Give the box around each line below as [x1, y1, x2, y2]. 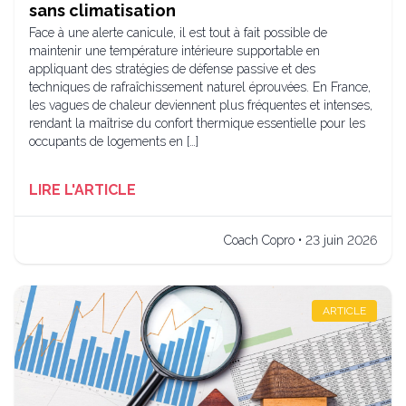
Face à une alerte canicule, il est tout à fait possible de [29, 25, 327, 40]
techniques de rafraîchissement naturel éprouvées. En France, [29, 80, 371, 94]
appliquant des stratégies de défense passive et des [29, 62, 315, 76]
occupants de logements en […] [29, 134, 198, 149]
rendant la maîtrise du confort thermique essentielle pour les [29, 116, 365, 130]
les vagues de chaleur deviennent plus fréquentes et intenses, [29, 98, 372, 112]
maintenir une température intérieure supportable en [29, 43, 320, 58]
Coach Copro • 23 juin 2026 [224, 233, 377, 247]
